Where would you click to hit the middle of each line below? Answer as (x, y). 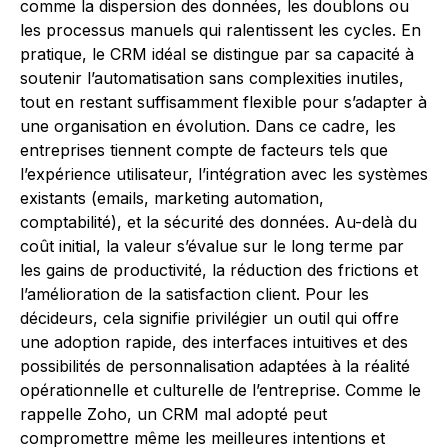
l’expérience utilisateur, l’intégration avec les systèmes (224, 174)
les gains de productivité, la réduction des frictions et (219, 270)
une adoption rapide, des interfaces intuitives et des (214, 342)
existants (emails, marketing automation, (172, 198)
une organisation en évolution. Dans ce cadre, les (208, 126)
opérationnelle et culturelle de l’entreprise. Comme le (220, 390)
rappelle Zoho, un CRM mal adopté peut (173, 414)
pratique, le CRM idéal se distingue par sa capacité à (217, 54)
